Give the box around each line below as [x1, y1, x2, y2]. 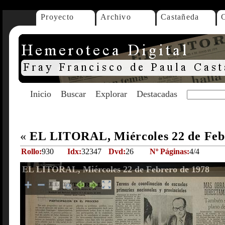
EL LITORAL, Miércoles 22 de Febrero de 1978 [22, 164, 209, 174]
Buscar [61, 89, 86, 99]
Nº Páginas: [150, 147, 189, 156]
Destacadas [137, 89, 177, 99]
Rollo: [21, 147, 42, 156]
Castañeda [161, 13, 199, 21]
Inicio [30, 89, 51, 99]
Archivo [100, 13, 131, 21]
